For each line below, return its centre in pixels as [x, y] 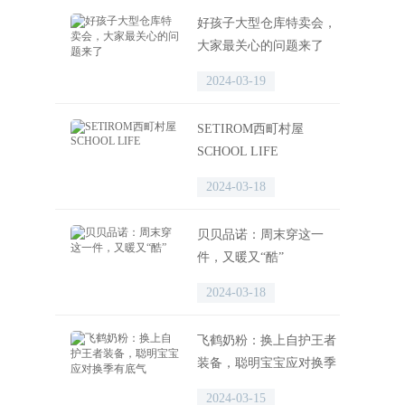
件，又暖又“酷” [240, 257]
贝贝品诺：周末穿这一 [260, 235]
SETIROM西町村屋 [250, 129]
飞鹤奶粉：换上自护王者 [267, 340]
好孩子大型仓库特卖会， [267, 23]
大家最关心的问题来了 [260, 46]
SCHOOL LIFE [238, 151]
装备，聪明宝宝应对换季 [267, 363]
